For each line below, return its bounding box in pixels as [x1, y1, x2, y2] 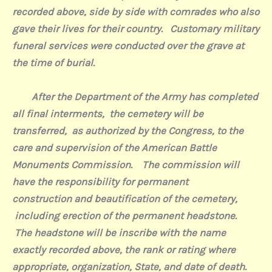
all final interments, [12, 107, 104, 120]
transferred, [12, 124, 67, 137]
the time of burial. [12, 56, 95, 69]
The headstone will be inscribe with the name [15, 226, 226, 239]
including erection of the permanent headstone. [15, 209, 237, 222]
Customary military [170, 22, 259, 35]
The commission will [142, 158, 239, 171]
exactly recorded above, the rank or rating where [12, 243, 236, 256]
